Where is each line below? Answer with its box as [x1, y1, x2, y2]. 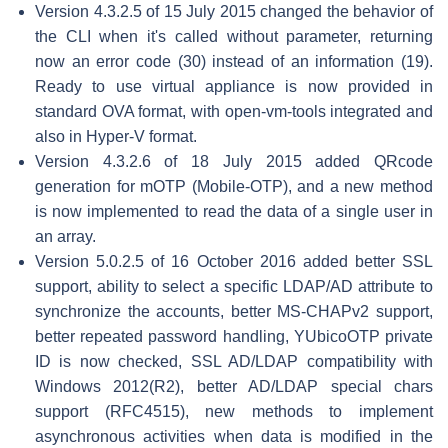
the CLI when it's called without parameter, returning [35, 27, 433, 45]
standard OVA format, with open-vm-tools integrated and [35, 102, 433, 120]
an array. [35, 227, 96, 245]
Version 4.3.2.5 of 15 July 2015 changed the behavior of [35, 2, 433, 20]
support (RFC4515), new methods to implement [35, 402, 433, 420]
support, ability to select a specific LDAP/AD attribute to [35, 277, 433, 295]
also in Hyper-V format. [35, 127, 197, 145]
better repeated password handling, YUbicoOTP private [35, 327, 433, 345]
